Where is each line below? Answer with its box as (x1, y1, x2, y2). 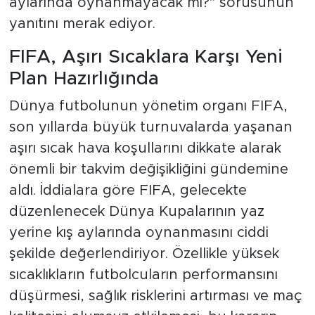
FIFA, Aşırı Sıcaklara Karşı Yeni (8, 47, 283, 66)
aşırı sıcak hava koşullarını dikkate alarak (8, 141, 281, 156)
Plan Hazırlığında (8, 69, 159, 88)
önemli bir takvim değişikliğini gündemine (8, 162, 288, 177)
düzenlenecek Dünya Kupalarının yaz (8, 205, 264, 219)
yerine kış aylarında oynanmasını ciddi (8, 226, 269, 240)
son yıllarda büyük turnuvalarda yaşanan (8, 120, 292, 135)
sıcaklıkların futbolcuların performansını (8, 268, 278, 283)
